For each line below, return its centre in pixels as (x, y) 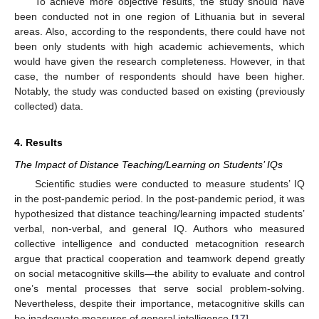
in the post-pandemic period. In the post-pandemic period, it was (159, 199)
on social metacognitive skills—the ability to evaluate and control (159, 273)
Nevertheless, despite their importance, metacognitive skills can (159, 303)
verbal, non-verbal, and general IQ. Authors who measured (159, 229)
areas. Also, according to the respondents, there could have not (159, 31)
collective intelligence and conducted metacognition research (159, 244)
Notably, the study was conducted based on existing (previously (159, 91)
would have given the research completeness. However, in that (159, 61)
